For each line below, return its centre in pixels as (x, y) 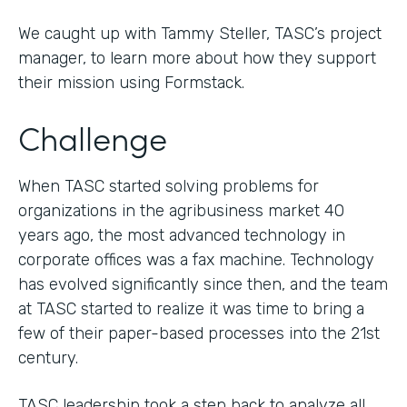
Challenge (93, 136)
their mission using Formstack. (131, 82)
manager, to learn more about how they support (197, 58)
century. (48, 357)
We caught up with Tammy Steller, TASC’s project (200, 33)
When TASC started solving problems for (169, 186)
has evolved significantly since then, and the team (203, 284)
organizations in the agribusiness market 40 (181, 210)
